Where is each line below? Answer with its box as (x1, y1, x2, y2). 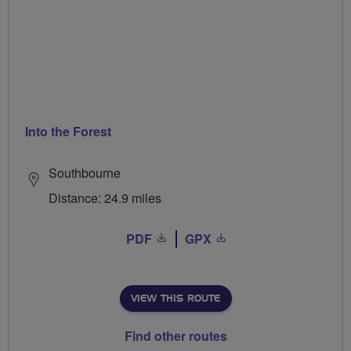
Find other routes (124, 327, 227, 346)
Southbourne (49, 164, 121, 183)
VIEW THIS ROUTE (130, 294, 220, 304)
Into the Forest (25, 122, 111, 141)
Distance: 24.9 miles (49, 189, 161, 208)
